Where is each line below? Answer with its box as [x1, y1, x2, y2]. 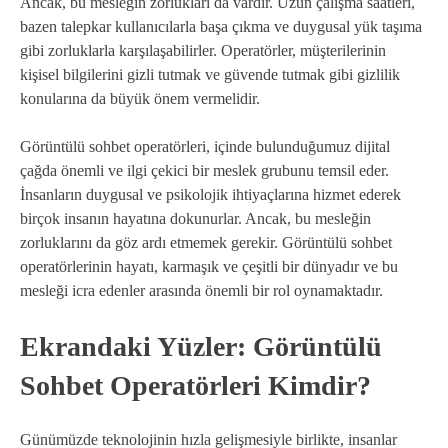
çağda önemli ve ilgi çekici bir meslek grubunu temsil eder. [20, 162, 389, 180]
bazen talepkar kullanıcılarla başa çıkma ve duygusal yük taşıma [20, 18, 422, 36]
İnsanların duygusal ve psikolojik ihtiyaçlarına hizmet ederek [20, 186, 401, 204]
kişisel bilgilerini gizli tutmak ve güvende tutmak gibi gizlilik [20, 66, 400, 84]
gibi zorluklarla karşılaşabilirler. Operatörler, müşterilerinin [20, 42, 386, 60]
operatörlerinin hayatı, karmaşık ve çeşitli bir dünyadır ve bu [20, 258, 398, 276]
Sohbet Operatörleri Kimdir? [20, 370, 371, 402]
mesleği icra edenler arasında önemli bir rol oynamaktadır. [20, 282, 383, 300]
